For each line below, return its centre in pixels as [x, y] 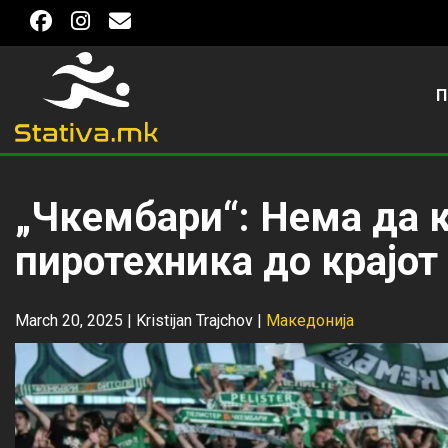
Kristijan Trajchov [194, 320]
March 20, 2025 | [75, 320]
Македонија [310, 320]
